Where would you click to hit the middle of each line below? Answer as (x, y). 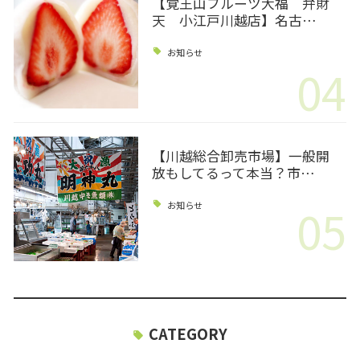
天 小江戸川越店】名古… (234, 20)
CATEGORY (188, 334)
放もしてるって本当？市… (233, 172)
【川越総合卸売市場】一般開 (240, 155)
